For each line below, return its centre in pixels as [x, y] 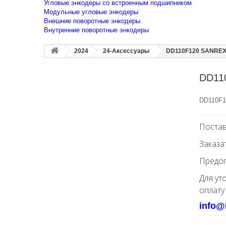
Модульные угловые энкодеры [91, 12]
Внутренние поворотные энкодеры [96, 30]
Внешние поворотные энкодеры [92, 21]
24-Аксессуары [126, 51]
